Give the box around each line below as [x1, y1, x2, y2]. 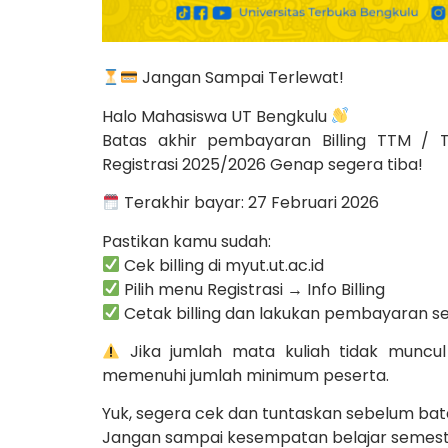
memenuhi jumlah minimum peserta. [102, 363, 389, 387]
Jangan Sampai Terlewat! [138, 66, 345, 90]
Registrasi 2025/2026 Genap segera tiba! [102, 152, 423, 176]
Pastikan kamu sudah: [102, 229, 271, 253]
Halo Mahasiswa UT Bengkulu [102, 104, 331, 128]
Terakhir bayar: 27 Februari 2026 [120, 191, 380, 215]
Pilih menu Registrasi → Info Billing [120, 277, 386, 301]
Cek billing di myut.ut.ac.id [120, 253, 325, 277]
